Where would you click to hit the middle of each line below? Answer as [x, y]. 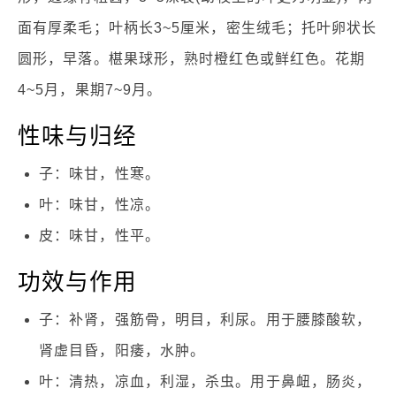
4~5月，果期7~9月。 [90, 90]
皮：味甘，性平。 [99, 236]
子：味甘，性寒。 [99, 174]
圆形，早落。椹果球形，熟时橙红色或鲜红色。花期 [192, 59]
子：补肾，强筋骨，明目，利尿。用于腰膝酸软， [206, 320]
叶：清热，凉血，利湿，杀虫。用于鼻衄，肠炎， [206, 381]
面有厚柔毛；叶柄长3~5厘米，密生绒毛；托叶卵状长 [198, 28]
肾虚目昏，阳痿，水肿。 [122, 350]
